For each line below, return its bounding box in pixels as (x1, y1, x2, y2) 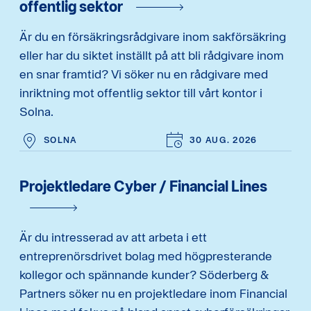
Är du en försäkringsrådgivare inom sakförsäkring (19, 29, 286, 44)
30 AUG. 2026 (190, 135, 258, 146)
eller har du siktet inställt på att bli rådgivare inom (19, 48, 284, 63)
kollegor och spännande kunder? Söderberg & (19, 267, 269, 283)
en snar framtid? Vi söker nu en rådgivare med (19, 67, 268, 82)
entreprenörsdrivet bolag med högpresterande (19, 249, 272, 264)
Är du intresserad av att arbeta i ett (19, 230, 207, 245)
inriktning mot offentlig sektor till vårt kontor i (19, 85, 262, 101)
